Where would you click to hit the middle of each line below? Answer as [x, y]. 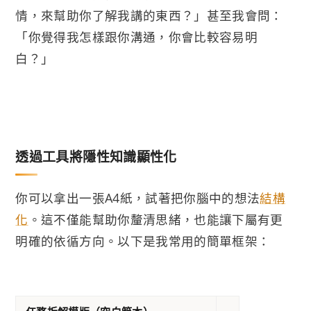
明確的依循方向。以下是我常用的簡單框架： [143, 241]
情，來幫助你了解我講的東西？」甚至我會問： [149, 15]
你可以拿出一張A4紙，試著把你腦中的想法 [138, 197]
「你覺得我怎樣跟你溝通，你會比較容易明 [137, 36]
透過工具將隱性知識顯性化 [96, 157]
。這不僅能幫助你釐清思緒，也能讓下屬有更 [155, 219]
